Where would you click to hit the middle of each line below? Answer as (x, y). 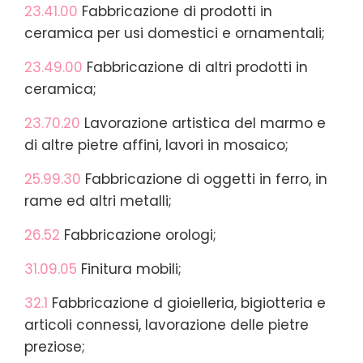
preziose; (55, 346)
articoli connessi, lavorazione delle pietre (167, 325)
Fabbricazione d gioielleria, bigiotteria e (187, 303)
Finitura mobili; (131, 269)
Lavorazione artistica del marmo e (203, 123)
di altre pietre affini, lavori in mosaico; (156, 145)
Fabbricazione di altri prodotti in (195, 67)
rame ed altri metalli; (98, 201)
